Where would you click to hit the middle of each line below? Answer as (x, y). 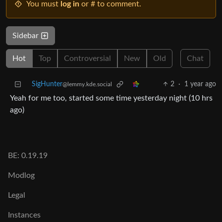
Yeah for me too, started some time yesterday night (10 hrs (111, 98)
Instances (24, 215)
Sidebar (27, 36)
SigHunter (47, 84)
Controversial (87, 59)
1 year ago (200, 84)
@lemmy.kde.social (87, 84)
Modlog (21, 176)
